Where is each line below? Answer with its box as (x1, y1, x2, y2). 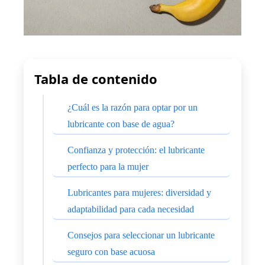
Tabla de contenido (34, 70, 157, 88)
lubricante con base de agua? (67, 119, 174, 130)
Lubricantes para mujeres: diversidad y (67, 188, 211, 198)
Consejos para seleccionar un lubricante (67, 230, 215, 241)
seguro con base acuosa (67, 247, 155, 257)
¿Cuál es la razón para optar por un (67, 102, 198, 113)
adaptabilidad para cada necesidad (67, 204, 194, 215)
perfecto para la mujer (67, 161, 148, 172)
